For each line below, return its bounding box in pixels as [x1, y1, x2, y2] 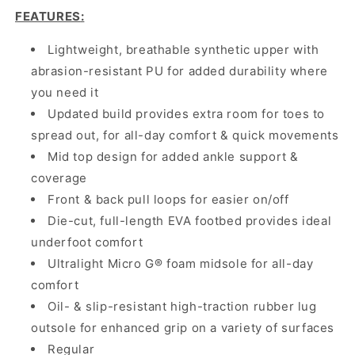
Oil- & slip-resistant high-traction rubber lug [48, 299, 317, 315]
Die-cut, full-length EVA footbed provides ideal [48, 213, 332, 229]
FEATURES [15, 9, 81, 25]
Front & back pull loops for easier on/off [48, 192, 289, 208]
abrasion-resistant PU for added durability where [31, 63, 328, 79]
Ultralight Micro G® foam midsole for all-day [48, 256, 314, 272]
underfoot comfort [31, 235, 143, 250]
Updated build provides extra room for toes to [48, 106, 326, 122]
